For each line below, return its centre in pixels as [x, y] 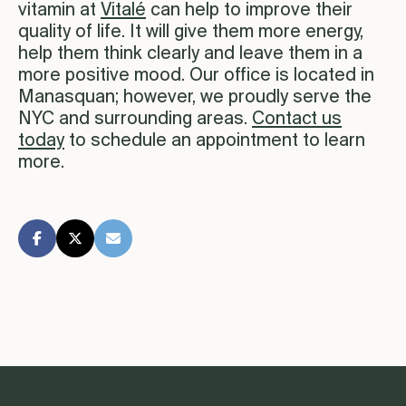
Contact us [297, 120]
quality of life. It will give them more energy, [191, 33]
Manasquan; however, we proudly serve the [195, 98]
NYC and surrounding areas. [135, 120]
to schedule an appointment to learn [215, 141]
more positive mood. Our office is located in [196, 76]
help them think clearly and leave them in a [190, 54]
